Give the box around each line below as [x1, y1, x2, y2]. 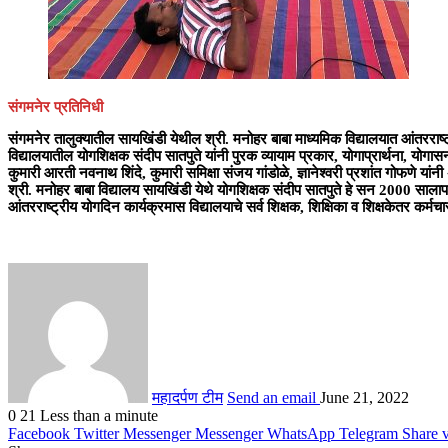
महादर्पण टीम [152, 388, 223, 406]
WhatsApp [267, 424, 335, 442]
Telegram [339, 424, 398, 442]
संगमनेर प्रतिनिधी [8, 98, 103, 115]
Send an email [227, 388, 316, 406]
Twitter [74, 424, 119, 442]
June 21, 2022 [320, 388, 409, 406]
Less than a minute [40, 406, 158, 424]
